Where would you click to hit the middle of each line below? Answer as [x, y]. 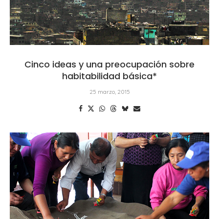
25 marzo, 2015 [109, 91]
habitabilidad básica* [109, 76]
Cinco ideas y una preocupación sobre [109, 64]
